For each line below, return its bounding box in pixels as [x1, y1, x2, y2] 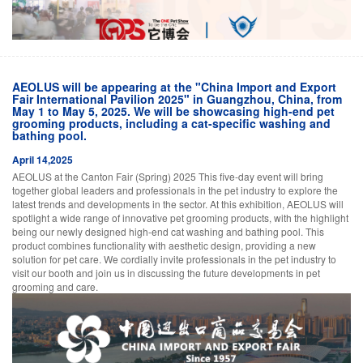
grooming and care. [12, 279, 98, 293]
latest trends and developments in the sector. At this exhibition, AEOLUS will [12, 196, 344, 211]
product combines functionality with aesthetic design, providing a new [12, 237, 316, 252]
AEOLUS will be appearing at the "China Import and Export [12, 78, 336, 95]
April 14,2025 [12, 152, 73, 167]
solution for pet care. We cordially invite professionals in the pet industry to [12, 251, 336, 266]
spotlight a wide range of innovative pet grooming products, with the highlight [12, 210, 348, 224]
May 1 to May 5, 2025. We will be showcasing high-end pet [12, 102, 335, 119]
